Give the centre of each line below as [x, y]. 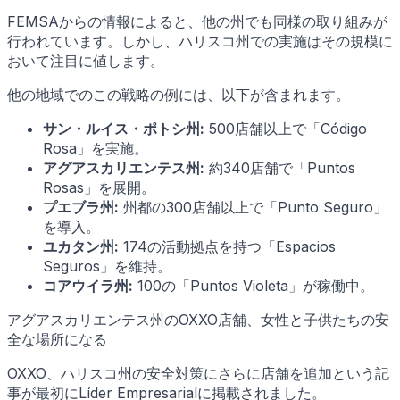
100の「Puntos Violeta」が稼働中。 [254, 285]
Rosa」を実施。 [96, 148]
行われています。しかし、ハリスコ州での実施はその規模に [200, 41]
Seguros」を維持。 [107, 266]
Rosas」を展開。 [99, 187]
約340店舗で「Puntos [280, 167]
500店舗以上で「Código [286, 128]
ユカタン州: [81, 246]
